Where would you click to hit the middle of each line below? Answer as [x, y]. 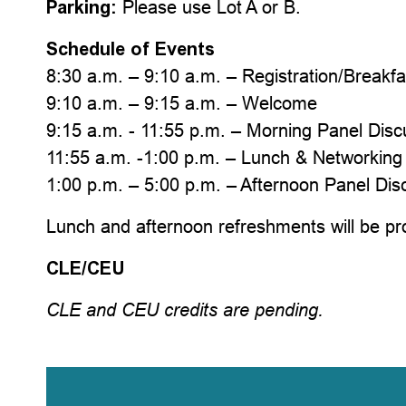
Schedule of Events [131, 49]
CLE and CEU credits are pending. [185, 310]
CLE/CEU [86, 268]
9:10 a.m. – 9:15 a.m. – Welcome [182, 103]
